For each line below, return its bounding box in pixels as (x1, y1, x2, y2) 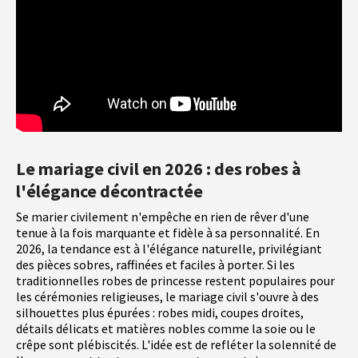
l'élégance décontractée (16, 180, 203, 203)
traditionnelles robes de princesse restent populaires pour (16, 272, 335, 289)
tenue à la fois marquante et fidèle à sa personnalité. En (16, 225, 320, 241)
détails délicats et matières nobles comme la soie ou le (16, 320, 316, 337)
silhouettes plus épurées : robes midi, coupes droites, (16, 304, 304, 321)
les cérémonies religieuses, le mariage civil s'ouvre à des (16, 288, 319, 305)
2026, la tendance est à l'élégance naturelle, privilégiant (16, 241, 322, 257)
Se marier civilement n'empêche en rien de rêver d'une (16, 209, 309, 225)
